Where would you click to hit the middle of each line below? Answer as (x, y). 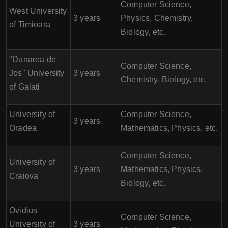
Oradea (23, 128)
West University (38, 11)
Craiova (24, 176)
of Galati (25, 87)
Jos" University (37, 73)
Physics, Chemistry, (157, 18)
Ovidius (23, 210)
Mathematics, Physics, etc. (169, 128)
